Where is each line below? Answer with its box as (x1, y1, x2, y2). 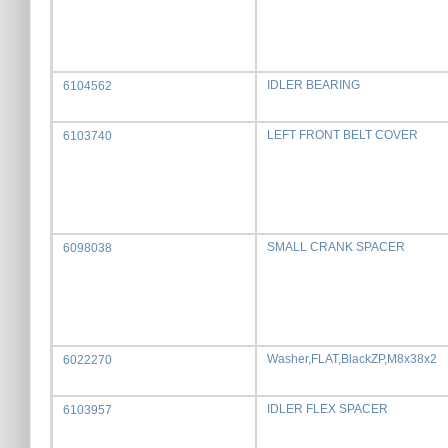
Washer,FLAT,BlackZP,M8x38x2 (267, 352, 437, 366)
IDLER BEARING (267, 78, 360, 92)
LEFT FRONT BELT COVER (267, 128, 418, 142)
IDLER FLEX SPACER (267, 402, 388, 416)
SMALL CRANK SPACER (267, 240, 405, 254)
